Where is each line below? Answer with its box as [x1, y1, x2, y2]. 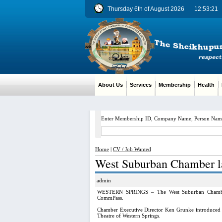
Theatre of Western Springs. [97, 213, 161, 219]
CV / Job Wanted [113, 146, 151, 152]
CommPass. [97, 195, 123, 201]
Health [195, 82, 218, 88]
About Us [95, 82, 126, 88]
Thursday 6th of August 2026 [108, 5, 184, 12]
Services [127, 82, 155, 88]
